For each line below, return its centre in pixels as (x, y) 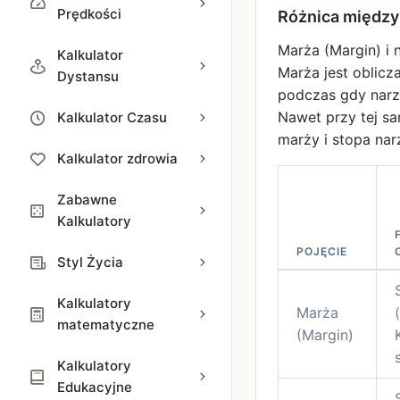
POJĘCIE (322, 251)
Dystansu (88, 76)
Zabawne (87, 200)
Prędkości (89, 14)
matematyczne (106, 325)
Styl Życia (90, 262)
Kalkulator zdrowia (117, 158)
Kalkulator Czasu (112, 117)
